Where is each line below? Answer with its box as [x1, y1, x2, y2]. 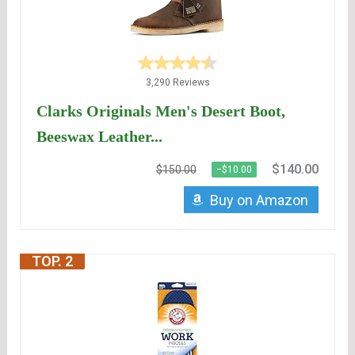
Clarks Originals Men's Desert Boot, [36, 102, 286, 120]
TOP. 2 [32, 253, 74, 270]
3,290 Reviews [145, 77, 210, 89]
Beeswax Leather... [36, 128, 163, 146]
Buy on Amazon [209, 192, 308, 209]
